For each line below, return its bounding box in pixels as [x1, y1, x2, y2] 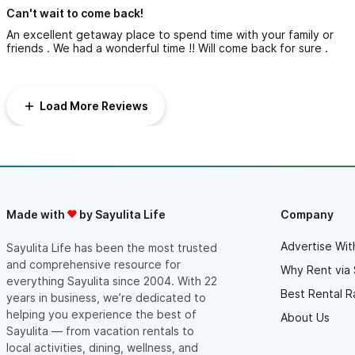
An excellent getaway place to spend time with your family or [6, 27, 334, 41]
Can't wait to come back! [6, 6, 143, 20]
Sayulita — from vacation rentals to [6, 323, 194, 338]
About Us [281, 310, 330, 324]
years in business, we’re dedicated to [6, 290, 206, 304]
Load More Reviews [40, 99, 148, 113]
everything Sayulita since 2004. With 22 [6, 273, 217, 288]
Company [281, 207, 334, 221]
